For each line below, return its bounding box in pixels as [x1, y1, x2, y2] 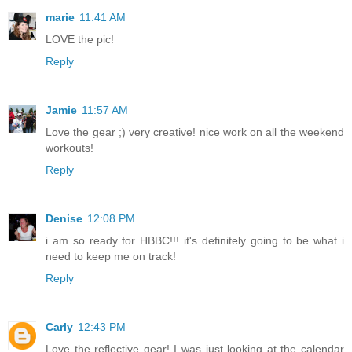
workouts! [46, 141, 93, 154]
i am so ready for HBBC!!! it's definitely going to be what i [46, 233, 344, 247]
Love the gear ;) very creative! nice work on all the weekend [46, 125, 344, 138]
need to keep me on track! [46, 249, 176, 262]
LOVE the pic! [46, 33, 114, 46]
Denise [46, 211, 82, 225]
